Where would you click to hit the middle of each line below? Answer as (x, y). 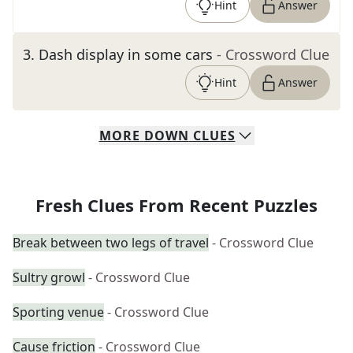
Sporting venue (58, 312)
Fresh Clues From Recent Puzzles (176, 205)
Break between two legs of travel (111, 243)
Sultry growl (49, 277)
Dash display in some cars (126, 54)
